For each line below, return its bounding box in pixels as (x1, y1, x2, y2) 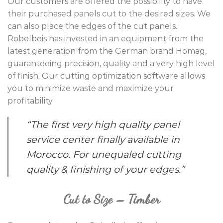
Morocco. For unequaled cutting (26, 148, 181, 161)
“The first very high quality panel (26, 118, 180, 131)
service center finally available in (26, 133, 180, 146)
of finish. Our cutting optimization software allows (7, 71, 205, 81)
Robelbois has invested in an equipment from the (7, 33, 204, 43)
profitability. (7, 96, 54, 106)
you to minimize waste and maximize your (7, 83, 174, 93)
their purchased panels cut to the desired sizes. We (7, 8, 211, 18)
